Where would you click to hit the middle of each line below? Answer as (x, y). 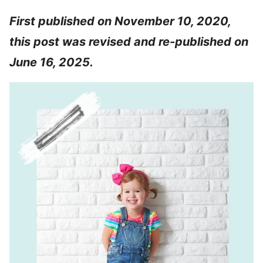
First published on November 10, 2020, (120, 21)
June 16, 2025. (51, 62)
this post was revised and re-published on (129, 42)
